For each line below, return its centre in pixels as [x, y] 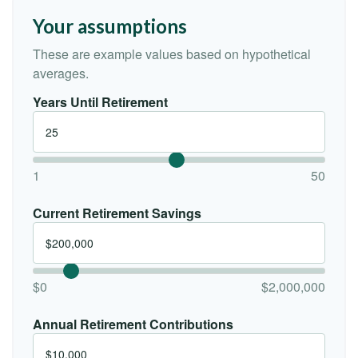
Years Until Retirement [100, 101]
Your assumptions [110, 26]
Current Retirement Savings [117, 213]
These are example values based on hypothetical [172, 54]
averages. [61, 73]
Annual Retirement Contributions [133, 324]
